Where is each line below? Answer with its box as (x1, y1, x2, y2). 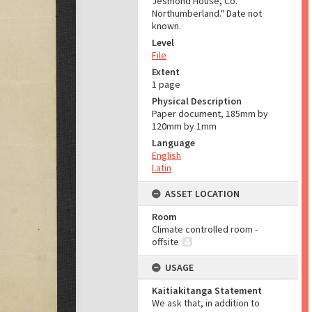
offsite (152, 235, 179, 248)
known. (152, 19, 181, 32)
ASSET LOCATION (165, 187, 240, 200)
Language (152, 136, 195, 149)
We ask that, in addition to (152, 297, 260, 309)
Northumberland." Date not (152, 7, 262, 19)
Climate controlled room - (152, 223, 258, 235)
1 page (152, 78, 180, 91)
